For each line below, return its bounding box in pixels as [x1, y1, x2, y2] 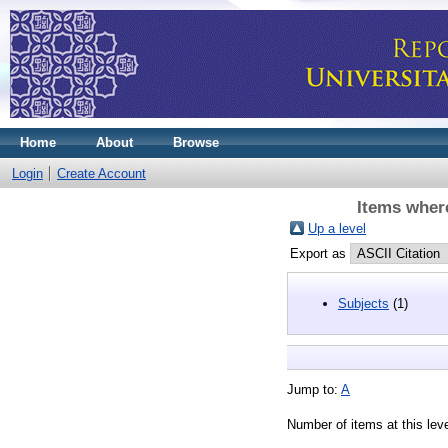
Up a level [308, 221, 366, 236]
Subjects [338, 295, 389, 311]
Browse [173, 135, 219, 150]
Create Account [57, 166, 146, 181]
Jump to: [287, 381, 341, 397]
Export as [290, 246, 350, 261]
